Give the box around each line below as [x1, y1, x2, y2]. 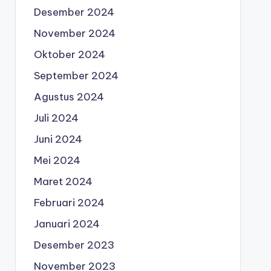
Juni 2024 [33, 132, 82, 146]
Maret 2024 [33, 175, 93, 188]
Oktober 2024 [33, 48, 105, 61]
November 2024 [33, 27, 116, 40]
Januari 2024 [33, 217, 100, 230]
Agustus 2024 [33, 90, 104, 103]
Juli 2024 [33, 111, 79, 125]
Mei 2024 [33, 154, 80, 167]
